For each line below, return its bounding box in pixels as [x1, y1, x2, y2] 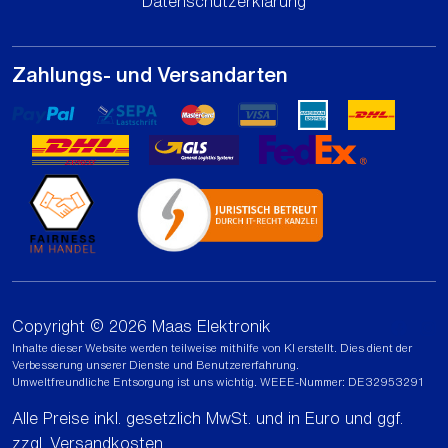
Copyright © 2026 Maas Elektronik [12, 317, 271, 334]
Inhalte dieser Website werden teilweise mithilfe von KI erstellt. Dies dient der [12, 341, 412, 353]
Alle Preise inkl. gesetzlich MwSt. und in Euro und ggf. [12, 409, 403, 426]
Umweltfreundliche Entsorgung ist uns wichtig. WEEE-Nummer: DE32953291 [12, 375, 423, 387]
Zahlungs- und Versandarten [12, 63, 288, 85]
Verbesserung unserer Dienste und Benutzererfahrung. [12, 358, 299, 370]
